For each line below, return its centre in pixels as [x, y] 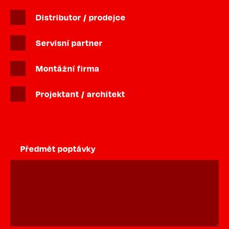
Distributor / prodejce [81, 17]
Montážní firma [68, 68]
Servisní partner [69, 43]
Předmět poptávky [58, 148]
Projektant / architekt [81, 94]
